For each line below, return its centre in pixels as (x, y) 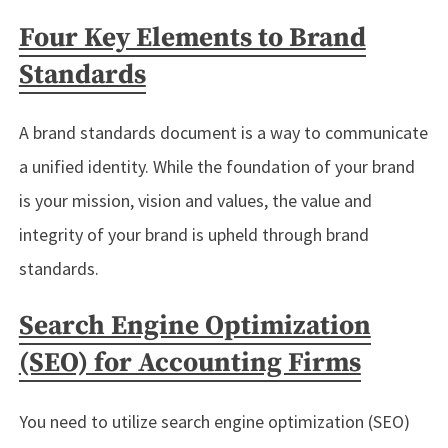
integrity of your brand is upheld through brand (193, 235)
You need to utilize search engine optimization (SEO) (214, 421)
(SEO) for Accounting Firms (189, 363)
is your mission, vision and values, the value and (195, 201)
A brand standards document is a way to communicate (223, 133)
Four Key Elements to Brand (192, 37)
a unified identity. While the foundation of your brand (216, 167)
